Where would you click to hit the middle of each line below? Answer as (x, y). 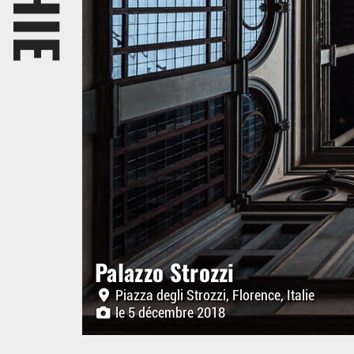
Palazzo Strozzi (165, 272)
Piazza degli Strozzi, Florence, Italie (213, 296)
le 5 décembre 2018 (169, 313)
